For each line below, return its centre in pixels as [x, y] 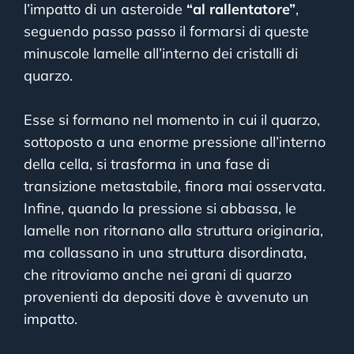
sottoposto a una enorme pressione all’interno [175, 142]
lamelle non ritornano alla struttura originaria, [173, 231]
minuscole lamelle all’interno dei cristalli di [161, 54]
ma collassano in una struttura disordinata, [165, 253]
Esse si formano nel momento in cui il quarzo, [172, 120]
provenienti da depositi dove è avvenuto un [166, 297]
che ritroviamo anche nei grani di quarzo [160, 275]
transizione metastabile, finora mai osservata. [175, 186]
